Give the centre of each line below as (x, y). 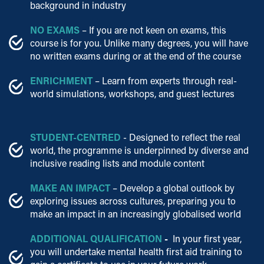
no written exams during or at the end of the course (136, 55)
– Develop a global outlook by (172, 187)
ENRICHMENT (62, 80)
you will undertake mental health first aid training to (136, 251)
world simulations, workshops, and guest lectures (132, 93)
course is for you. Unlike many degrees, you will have (139, 42)
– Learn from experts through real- (166, 80)
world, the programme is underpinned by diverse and (139, 150)
